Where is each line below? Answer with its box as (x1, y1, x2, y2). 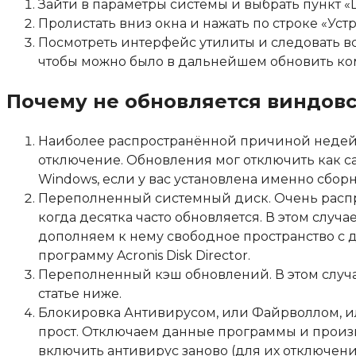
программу (38, 248, 117, 264)
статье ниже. (38, 286, 122, 302)
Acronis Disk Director (117, 248, 248, 264)
